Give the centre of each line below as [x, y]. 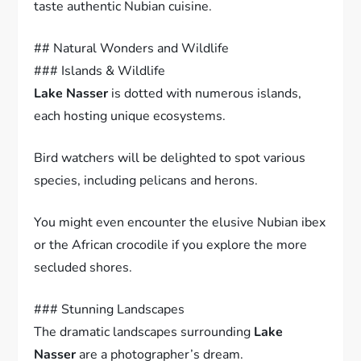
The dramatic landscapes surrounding [144, 332]
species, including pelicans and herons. [146, 180]
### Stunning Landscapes [110, 309]
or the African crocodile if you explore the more [171, 245]
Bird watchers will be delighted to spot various [170, 158]
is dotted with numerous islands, [205, 93]
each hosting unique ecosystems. [130, 116]
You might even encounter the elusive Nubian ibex [180, 222]
